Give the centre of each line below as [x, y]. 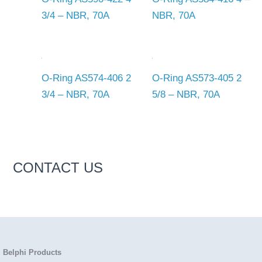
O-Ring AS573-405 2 [196, 78]
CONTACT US [58, 167]
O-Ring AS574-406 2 [86, 78]
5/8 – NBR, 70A [186, 95]
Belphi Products [32, 253]
